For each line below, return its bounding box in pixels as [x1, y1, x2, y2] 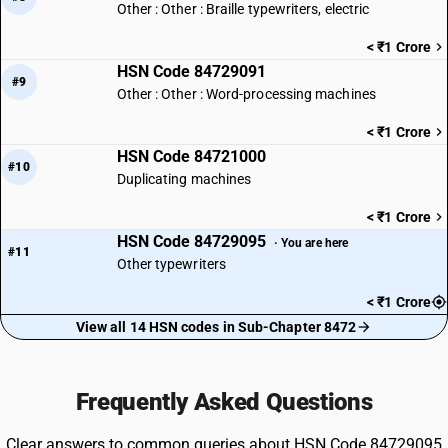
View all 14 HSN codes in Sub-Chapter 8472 [75, 319, 357, 335]
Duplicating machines [116, 171, 252, 187]
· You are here [273, 235, 349, 250]
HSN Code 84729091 [116, 62, 266, 81]
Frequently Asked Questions [75, 388, 373, 416]
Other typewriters [116, 256, 226, 272]
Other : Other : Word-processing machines [116, 86, 376, 102]
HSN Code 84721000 [116, 147, 266, 166]
